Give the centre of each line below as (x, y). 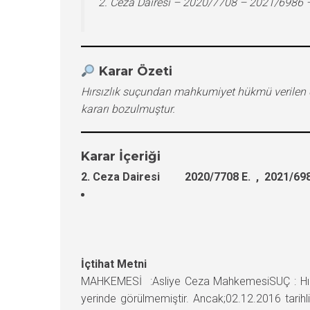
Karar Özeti (135, 71)
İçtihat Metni (114, 264)
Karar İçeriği (121, 156)
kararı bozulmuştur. (128, 109)
